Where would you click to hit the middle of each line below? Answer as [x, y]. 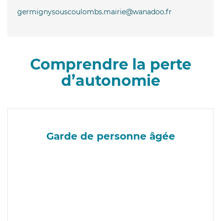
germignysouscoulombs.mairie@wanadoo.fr [94, 12]
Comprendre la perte [110, 64]
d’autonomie [110, 80]
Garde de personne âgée [110, 136]
